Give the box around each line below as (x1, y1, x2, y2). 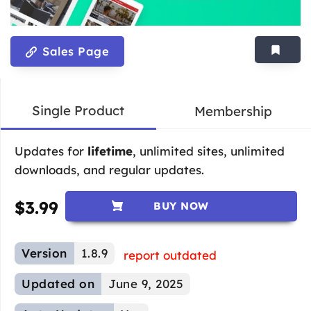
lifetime (84, 143, 133, 158)
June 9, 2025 (108, 276, 183, 291)
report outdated (124, 247, 217, 262)
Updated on (22, 276, 94, 291)
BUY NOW (153, 199, 209, 212)
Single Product (32, 101, 125, 119)
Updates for (15, 143, 84, 158)
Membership (194, 102, 273, 119)
